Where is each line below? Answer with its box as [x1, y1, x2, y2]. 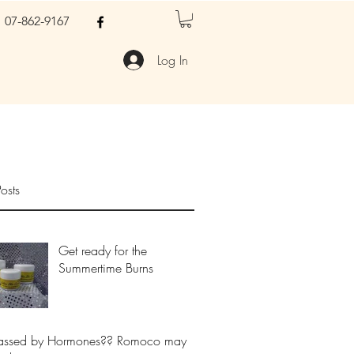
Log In [157, 51, 189, 69]
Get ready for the [58, 242, 147, 259]
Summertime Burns [58, 259, 153, 277]
